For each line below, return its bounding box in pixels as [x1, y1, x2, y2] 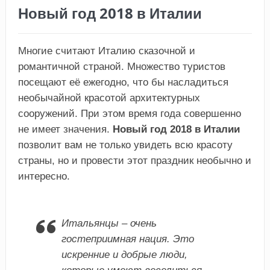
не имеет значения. [17, 123, 113, 135]
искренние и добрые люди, [61, 248, 187, 260]
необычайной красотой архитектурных [17, 92, 200, 104]
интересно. [17, 170, 70, 182]
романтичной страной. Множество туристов [17, 60, 225, 72]
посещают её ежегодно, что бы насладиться [17, 76, 228, 88]
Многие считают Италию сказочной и [17, 45, 195, 57]
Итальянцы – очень [61, 217, 157, 229]
